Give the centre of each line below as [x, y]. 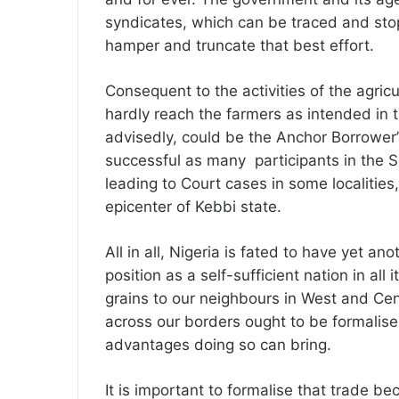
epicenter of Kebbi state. [195, 207]
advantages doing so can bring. [220, 345]
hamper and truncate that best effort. [242, 46]
